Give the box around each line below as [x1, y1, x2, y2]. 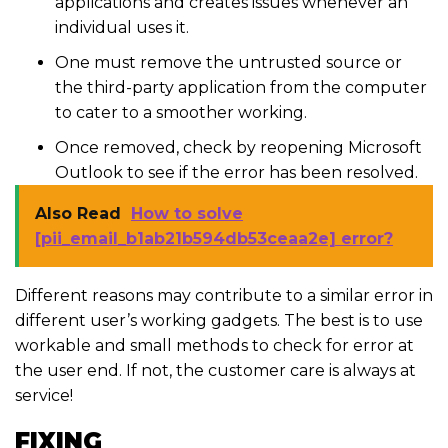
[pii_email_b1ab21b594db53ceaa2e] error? [35, 229, 393, 249]
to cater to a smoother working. [55, 103, 307, 123]
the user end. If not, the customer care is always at [15, 361, 416, 381]
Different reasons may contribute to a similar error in [15, 286, 433, 306]
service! [15, 386, 73, 406]
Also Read [35, 204, 121, 224]
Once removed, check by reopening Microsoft [55, 138, 422, 158]
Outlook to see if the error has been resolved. [55, 163, 422, 183]
